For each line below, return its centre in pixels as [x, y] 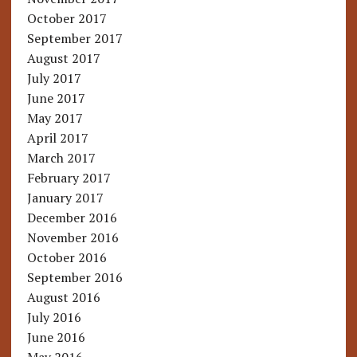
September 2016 [75, 278]
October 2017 [67, 19]
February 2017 [69, 178]
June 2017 [56, 98]
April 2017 [57, 138]
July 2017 [54, 78]
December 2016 [72, 218]
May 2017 [55, 118]
